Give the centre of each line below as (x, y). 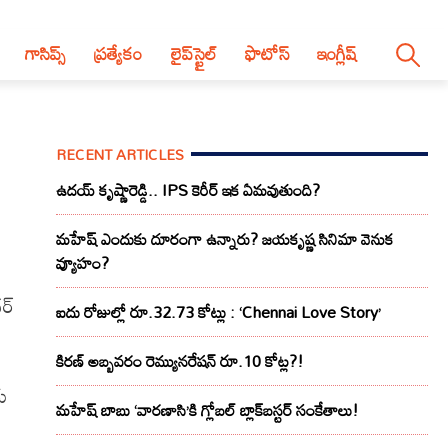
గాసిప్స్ (46, 54)
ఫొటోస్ (266, 54)
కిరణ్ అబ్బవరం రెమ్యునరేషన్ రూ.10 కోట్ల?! (180, 361)
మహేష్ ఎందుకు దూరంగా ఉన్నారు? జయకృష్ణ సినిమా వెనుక (224, 239)
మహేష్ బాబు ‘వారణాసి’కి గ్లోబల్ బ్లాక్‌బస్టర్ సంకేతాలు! (207, 410)
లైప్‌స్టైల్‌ (193, 54)
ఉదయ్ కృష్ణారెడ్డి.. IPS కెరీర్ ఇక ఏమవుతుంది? (188, 190)
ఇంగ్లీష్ (336, 54)
